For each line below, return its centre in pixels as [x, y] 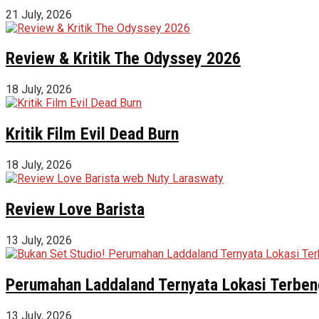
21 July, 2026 [39, 14]
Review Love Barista [75, 210]
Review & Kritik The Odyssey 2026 [123, 59]
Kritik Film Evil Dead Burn [92, 134]
